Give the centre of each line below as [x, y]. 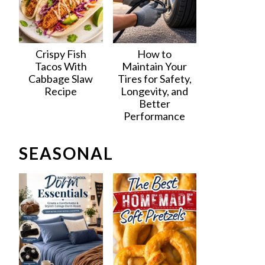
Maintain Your [155, 66]
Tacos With [61, 66]
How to [155, 54]
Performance [155, 116]
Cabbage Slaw [61, 79]
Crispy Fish [61, 54]
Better [154, 104]
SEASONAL [67, 153]
